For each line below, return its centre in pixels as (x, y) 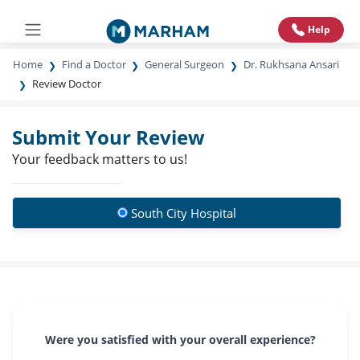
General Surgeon (185, 64)
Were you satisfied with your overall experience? (180, 340)
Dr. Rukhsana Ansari (291, 64)
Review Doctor (66, 84)
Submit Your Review (108, 137)
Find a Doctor (94, 64)
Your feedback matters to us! (100, 159)
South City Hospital (184, 213)
